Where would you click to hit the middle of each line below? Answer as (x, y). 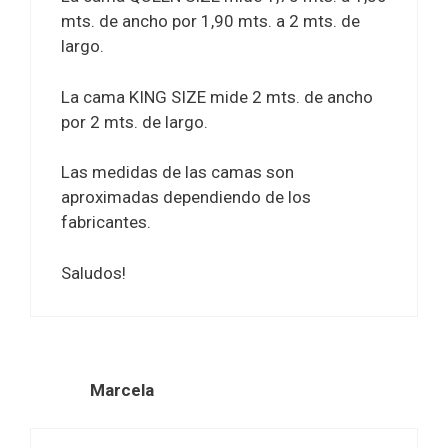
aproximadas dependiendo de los (186, 197)
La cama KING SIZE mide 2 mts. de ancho (217, 96)
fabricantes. (106, 222)
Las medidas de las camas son (177, 172)
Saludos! (93, 272)
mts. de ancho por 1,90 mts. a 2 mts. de (210, 21)
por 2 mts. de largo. (134, 121)
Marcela (122, 389)
